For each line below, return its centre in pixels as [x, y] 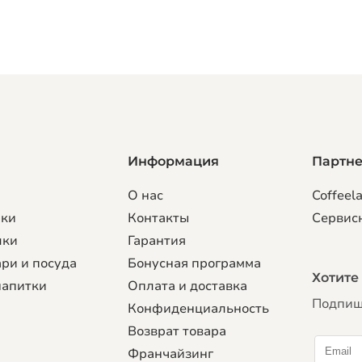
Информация [174, 162]
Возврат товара [177, 332]
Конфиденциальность [199, 309]
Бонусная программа [195, 264]
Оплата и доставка [188, 286]
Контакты [159, 219]
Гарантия [157, 241]
